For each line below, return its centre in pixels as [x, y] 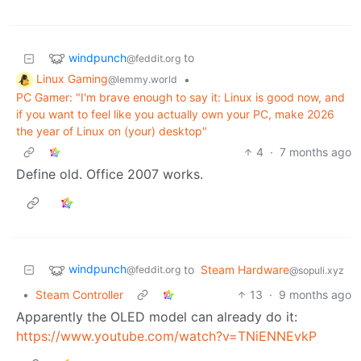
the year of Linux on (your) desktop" [112, 131]
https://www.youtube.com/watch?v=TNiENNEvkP [166, 336]
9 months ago [315, 295]
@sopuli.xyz [317, 271]
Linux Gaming [72, 79]
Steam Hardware [245, 270]
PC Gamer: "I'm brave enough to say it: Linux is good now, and [180, 98]
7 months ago [315, 152]
